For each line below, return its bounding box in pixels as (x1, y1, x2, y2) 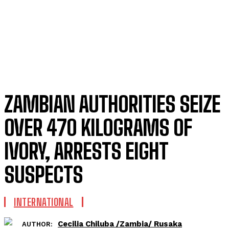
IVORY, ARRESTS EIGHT (4, 139, 168, 164)
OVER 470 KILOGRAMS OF (4, 115, 192, 141)
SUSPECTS (4, 162, 83, 188)
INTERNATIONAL (14, 196, 74, 208)
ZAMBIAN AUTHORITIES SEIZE (4, 91, 220, 117)
